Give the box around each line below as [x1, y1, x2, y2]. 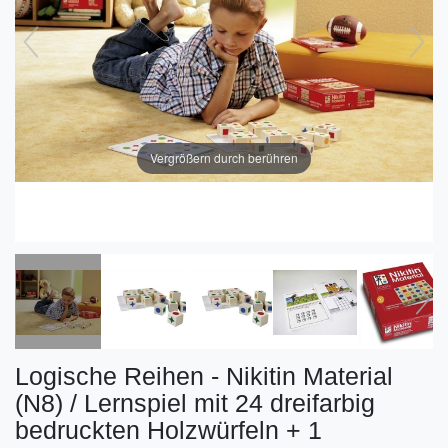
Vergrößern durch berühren [150, 149, 298, 167]
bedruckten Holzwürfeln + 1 [15, 416, 322, 445]
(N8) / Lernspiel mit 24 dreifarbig [15, 389, 375, 418]
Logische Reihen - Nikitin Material [15, 362, 393, 391]
